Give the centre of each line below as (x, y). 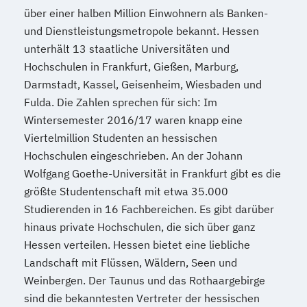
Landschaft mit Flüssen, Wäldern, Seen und (131, 263)
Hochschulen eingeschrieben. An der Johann (133, 156)
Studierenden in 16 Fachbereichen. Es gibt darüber (149, 209)
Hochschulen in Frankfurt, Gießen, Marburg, (131, 67)
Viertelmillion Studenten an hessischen (121, 138)
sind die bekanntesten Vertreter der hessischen (142, 298)
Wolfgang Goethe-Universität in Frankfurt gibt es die (152, 174)
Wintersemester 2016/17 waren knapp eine (133, 120)
